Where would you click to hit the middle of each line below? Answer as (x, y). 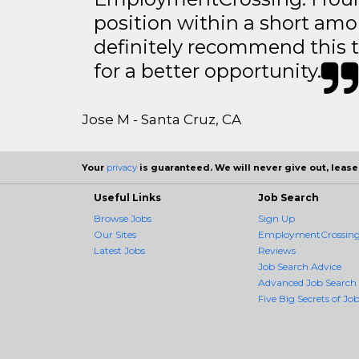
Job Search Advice (300, 266)
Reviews (277, 250)
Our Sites (115, 234)
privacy (122, 167)
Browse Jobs (123, 218)
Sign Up (276, 218)
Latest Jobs (119, 250)
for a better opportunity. (208, 71)
